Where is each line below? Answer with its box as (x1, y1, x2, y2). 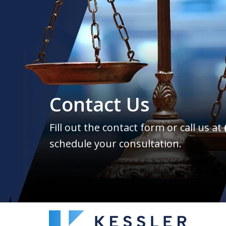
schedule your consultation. (49, 137, 182, 151)
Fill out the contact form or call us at (49, 121, 224, 135)
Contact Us (49, 91, 150, 118)
